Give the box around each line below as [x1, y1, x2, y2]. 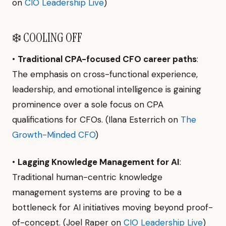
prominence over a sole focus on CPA [12, 99, 163, 110]
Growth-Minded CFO [12, 129, 95, 140]
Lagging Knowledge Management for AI [18, 156, 180, 167]
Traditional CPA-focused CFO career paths [18, 53, 197, 65]
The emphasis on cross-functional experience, [12, 69, 198, 80]
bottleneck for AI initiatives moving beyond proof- [12, 202, 213, 213]
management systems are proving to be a [12, 187, 182, 198]
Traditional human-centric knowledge [12, 172, 162, 183]
